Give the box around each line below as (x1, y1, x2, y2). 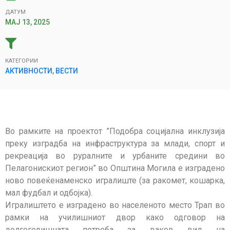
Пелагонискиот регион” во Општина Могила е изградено (5, 163, 225, 173)
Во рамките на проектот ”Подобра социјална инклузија (5, 126, 225, 136)
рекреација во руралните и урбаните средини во (5, 150, 225, 161)
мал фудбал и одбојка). (5, 187, 92, 198)
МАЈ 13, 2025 (5, 17, 50, 26)
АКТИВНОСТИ (5, 66, 52, 75)
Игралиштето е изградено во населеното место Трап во (5, 200, 225, 210)
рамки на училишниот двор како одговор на (5, 212, 225, 222)
